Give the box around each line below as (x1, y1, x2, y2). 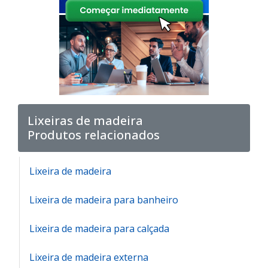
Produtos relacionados (28, 127, 160, 144)
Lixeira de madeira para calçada (29, 222, 169, 236)
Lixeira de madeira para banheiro (29, 193, 178, 207)
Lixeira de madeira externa (29, 251, 148, 264)
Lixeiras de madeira (28, 112, 143, 129)
